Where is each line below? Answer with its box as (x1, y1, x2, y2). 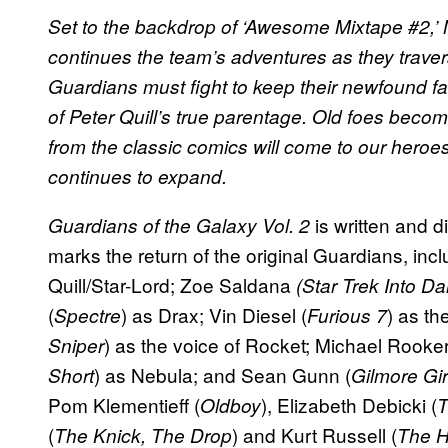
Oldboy (200, 391, 261, 418)
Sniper (48, 331, 104, 358)
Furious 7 (307, 301, 387, 328)
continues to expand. (48, 162, 227, 189)
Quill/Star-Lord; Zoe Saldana (48, 270, 296, 298)
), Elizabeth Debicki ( (261, 390, 437, 418)
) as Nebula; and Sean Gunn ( (94, 360, 351, 388)
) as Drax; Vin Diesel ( (121, 300, 307, 328)
